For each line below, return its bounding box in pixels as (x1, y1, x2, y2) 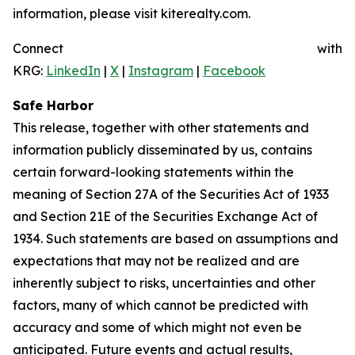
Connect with (13, 40, 342, 56)
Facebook (203, 63, 265, 78)
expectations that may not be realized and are (13, 253, 300, 269)
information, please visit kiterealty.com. (13, 6, 250, 21)
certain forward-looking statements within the (13, 164, 294, 180)
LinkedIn (46, 63, 101, 78)
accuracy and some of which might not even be (13, 319, 302, 335)
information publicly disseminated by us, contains (13, 142, 312, 158)
